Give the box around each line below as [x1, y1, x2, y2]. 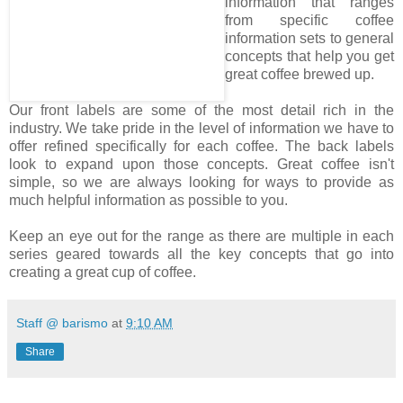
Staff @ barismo [16, 315, 108, 330]
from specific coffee [225, 12, 394, 28]
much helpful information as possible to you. [9, 192, 288, 208]
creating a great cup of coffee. [9, 264, 196, 280]
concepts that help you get [225, 48, 394, 64]
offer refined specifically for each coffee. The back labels [9, 138, 394, 154]
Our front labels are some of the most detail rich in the [9, 102, 394, 118]
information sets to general [225, 30, 394, 46]
